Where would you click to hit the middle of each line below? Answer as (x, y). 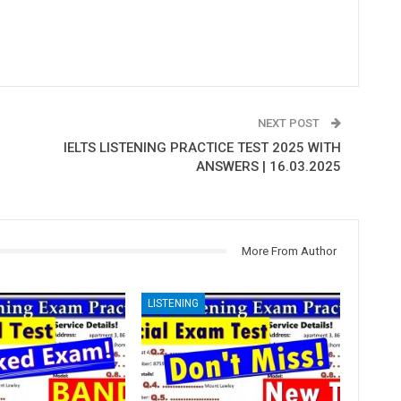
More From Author (289, 251)
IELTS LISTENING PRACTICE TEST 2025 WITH (202, 147)
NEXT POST (290, 123)
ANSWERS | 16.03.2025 (268, 166)
